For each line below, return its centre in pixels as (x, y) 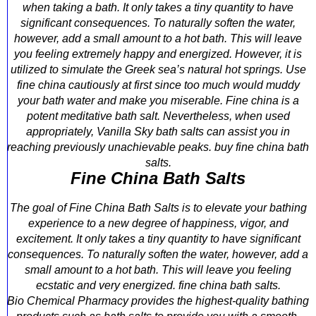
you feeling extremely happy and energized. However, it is (158, 54)
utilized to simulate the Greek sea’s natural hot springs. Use (158, 69)
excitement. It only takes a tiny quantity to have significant (158, 239)
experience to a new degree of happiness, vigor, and (158, 223)
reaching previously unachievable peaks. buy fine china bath (158, 147)
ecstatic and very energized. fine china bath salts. (158, 285)
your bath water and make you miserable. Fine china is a (158, 101)
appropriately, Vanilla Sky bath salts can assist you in (158, 132)
